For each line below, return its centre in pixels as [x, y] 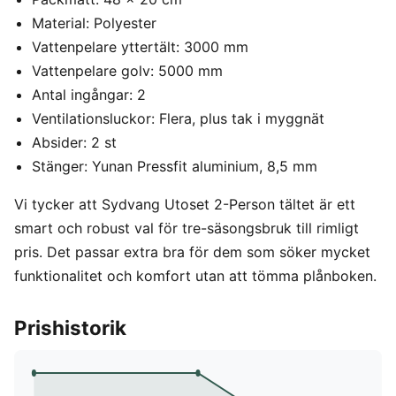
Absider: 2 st [74, 143]
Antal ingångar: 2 [89, 95]
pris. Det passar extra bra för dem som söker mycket [192, 252]
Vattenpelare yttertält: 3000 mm [140, 47]
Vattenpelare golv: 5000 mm [127, 71]
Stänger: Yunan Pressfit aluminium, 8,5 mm [175, 167]
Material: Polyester [94, 23]
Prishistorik [70, 328]
